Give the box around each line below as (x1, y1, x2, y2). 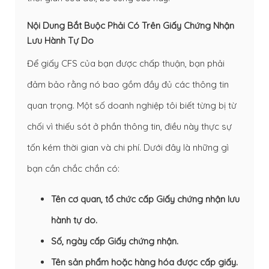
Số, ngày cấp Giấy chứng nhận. (51, 235, 178, 247)
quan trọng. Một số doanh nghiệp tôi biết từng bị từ (27, 99, 237, 111)
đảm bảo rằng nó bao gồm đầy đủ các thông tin (27, 78, 229, 90)
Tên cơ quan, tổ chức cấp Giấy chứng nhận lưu (51, 193, 240, 205)
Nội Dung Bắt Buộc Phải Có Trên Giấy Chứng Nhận (27, 19, 234, 31)
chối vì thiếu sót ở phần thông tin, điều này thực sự (27, 120, 232, 132)
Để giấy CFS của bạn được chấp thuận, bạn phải (27, 57, 225, 69)
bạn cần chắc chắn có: (27, 162, 119, 174)
